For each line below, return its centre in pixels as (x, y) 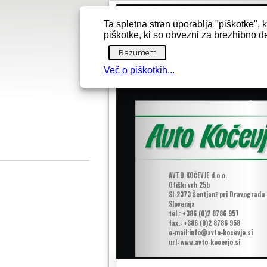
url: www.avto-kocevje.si (204, 242)
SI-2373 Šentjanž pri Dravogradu (216, 194)
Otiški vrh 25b (189, 185)
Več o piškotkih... (139, 70)
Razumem (137, 52)
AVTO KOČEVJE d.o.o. (198, 175)
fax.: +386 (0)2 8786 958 (204, 223)
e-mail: (178, 232)
